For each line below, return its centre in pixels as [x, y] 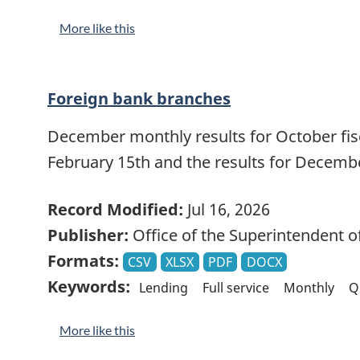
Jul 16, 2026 [227, 209]
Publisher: [88, 235]
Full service [236, 287]
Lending [164, 287]
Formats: [83, 260]
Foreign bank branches [139, 99]
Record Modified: [115, 209]
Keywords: [89, 286]
